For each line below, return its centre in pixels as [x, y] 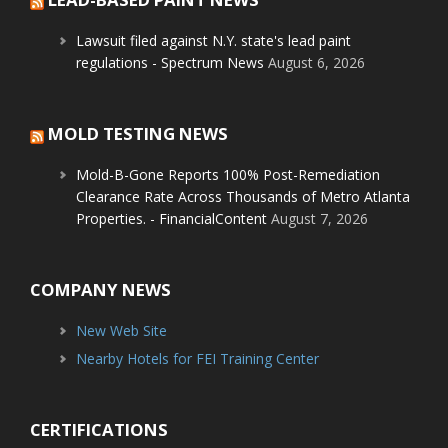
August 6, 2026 [316, 62]
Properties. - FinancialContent [171, 218]
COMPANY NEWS [100, 289]
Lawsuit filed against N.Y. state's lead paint [213, 40]
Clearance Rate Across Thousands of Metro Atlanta [243, 196]
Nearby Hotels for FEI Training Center [197, 358]
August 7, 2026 [319, 218]
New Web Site [121, 330]
